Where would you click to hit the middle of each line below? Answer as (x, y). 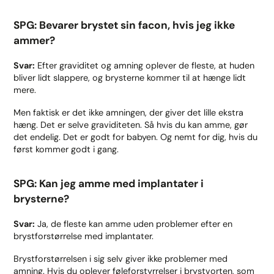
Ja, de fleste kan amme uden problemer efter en (134, 224)
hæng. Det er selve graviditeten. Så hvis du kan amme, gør (131, 124)
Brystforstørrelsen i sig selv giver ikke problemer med (121, 258)
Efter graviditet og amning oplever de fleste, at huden (145, 65)
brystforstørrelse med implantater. (84, 236)
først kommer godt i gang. (66, 149)
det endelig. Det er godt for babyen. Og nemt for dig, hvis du (136, 137)
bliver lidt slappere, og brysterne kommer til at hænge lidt (130, 77)
